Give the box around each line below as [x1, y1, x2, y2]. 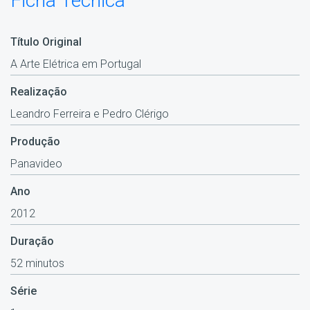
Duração [10, 234, 54, 248]
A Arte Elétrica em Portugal [10, 57, 141, 71]
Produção [10, 134, 60, 148]
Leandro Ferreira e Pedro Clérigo [10, 107, 169, 120]
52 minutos [10, 256, 64, 270]
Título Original [10, 35, 82, 48]
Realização [10, 84, 67, 98]
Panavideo [10, 156, 62, 170]
